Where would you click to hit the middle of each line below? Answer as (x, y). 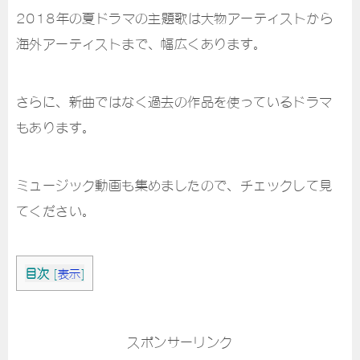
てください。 (56, 211)
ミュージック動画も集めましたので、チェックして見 (174, 185)
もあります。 (56, 127)
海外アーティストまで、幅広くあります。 (141, 43)
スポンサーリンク (180, 342)
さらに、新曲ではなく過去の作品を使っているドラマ (174, 101)
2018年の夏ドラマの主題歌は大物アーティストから (174, 18)
